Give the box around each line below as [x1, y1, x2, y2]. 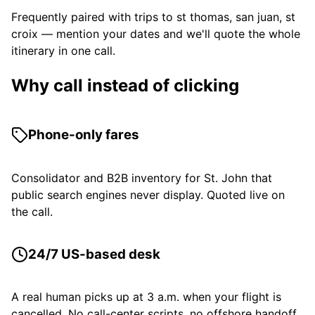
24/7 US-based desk [28, 245, 160, 262]
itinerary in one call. [11, 43, 115, 58]
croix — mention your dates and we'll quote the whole [11, 26, 300, 41]
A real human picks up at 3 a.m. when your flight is [11, 290, 281, 304]
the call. [11, 204, 53, 219]
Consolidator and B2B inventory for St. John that [11, 170, 272, 185]
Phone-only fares [28, 127, 139, 143]
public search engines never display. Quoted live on [11, 187, 285, 202]
